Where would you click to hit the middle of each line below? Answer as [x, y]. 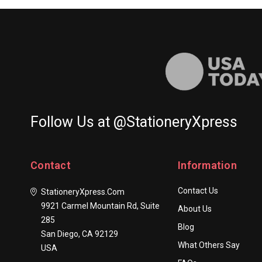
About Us [195, 209]
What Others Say [209, 245]
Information [207, 166]
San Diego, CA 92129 [80, 234]
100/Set [172, 7]
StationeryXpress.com [83, 192]
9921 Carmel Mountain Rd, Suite [100, 206]
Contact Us [198, 191]
